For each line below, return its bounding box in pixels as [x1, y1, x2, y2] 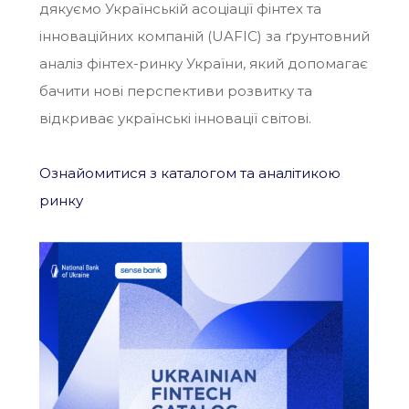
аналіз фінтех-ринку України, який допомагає [38, 55, 368, 73]
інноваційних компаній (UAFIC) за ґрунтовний [38, 27, 370, 46]
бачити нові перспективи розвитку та [38, 82, 312, 100]
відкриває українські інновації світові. [38, 110, 311, 128]
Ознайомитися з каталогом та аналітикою [38, 164, 341, 183]
